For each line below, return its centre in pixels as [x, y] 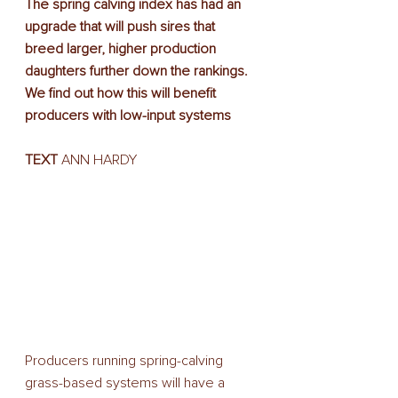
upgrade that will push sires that [122, 27]
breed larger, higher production [122, 49]
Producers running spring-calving [126, 361]
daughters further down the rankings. [138, 71]
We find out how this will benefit [122, 93]
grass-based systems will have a [127, 383]
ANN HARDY [97, 160]
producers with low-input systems [128, 115]
